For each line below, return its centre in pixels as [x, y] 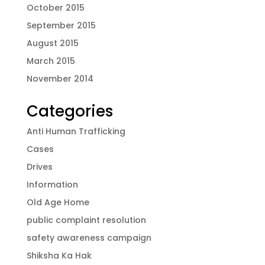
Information [52, 184]
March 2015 [51, 61]
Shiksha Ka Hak [59, 255]
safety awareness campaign [89, 237]
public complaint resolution [86, 220]
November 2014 [60, 78]
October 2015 [55, 7]
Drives [39, 167]
